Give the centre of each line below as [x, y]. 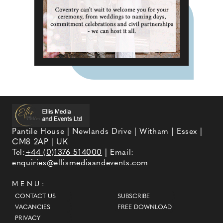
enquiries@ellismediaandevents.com [80, 164]
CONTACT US [35, 196]
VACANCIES [32, 207]
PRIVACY [27, 218]
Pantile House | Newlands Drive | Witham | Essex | [107, 132]
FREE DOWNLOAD [145, 207]
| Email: [118, 153]
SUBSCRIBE [134, 196]
